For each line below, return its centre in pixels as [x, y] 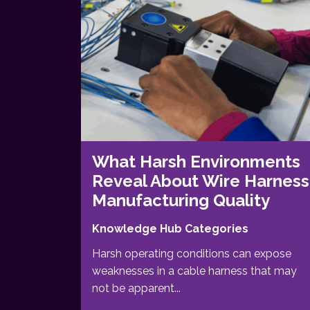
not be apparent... [136, 288]
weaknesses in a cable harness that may [194, 271]
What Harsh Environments [196, 161]
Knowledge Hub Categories [170, 228]
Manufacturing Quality [181, 200]
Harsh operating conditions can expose [192, 253]
